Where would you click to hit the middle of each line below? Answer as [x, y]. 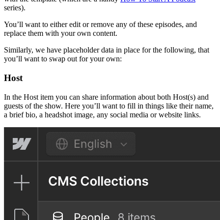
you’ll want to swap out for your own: [63, 59]
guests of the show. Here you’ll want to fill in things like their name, [109, 106]
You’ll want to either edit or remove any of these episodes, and [100, 25]
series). [15, 8]
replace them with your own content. [61, 33]
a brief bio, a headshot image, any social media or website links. [102, 114]
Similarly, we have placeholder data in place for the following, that [107, 50]
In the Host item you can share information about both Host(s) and [106, 97]
